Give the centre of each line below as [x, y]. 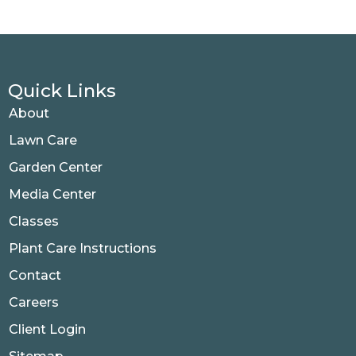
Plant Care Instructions [84, 248]
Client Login [47, 329]
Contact [35, 275]
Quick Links [62, 90]
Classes [34, 221]
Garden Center [56, 167]
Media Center [52, 194]
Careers [34, 302]
